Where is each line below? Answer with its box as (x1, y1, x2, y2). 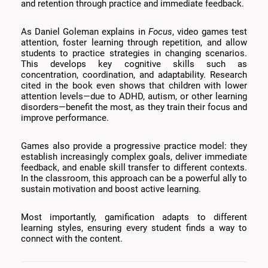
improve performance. (21, 112, 109, 124)
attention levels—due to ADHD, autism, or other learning (21, 91, 247, 102)
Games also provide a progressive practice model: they (21, 141, 247, 152)
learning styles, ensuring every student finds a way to (21, 223, 247, 234)
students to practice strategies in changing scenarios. (21, 48, 247, 59)
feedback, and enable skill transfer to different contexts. (21, 162, 247, 173)
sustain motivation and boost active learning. (21, 184, 201, 195)
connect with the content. (21, 233, 123, 245)
